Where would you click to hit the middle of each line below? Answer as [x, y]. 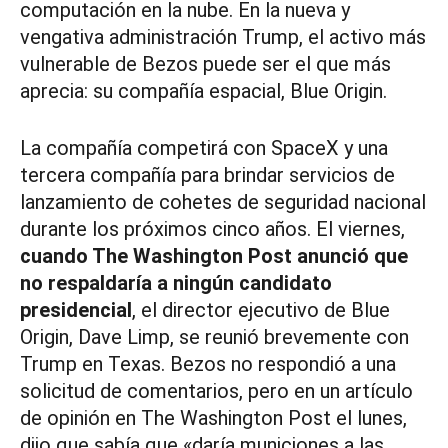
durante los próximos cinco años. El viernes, [212, 229]
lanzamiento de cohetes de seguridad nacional [223, 202]
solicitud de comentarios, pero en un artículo [216, 391]
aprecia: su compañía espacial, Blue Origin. [203, 91]
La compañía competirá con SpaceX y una [204, 148]
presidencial [76, 310]
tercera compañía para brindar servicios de [207, 175]
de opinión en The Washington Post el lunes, [213, 418]
